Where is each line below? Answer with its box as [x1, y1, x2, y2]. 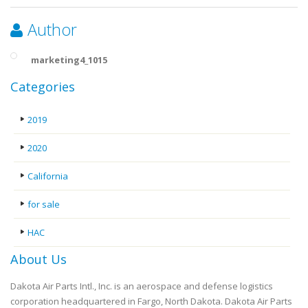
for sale [27, 198, 60, 210]
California [27, 170, 68, 182]
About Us [10, 251, 67, 267]
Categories [10, 78, 75, 95]
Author [27, 19, 77, 41]
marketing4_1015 [31, 54, 107, 66]
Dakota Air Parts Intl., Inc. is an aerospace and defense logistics [10, 280, 273, 292]
